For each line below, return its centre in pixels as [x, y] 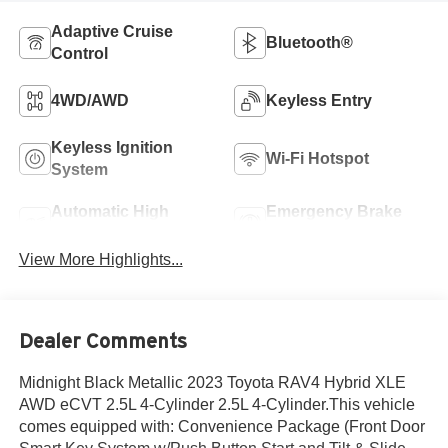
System [79, 169]
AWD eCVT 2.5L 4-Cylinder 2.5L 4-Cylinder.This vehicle [216, 405]
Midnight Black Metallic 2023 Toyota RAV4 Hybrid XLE [212, 383]
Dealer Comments [102, 341]
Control [79, 53]
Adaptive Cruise [111, 31]
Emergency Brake [334, 211]
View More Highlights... [100, 259]
